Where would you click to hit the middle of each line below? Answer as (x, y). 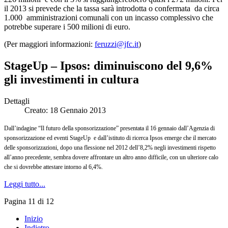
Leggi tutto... (25, 184)
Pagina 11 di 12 (29, 202)
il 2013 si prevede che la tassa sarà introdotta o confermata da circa (112, 9)
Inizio (34, 219)
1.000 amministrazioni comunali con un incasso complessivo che (109, 18)
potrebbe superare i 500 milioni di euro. (67, 27)
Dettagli (17, 101)
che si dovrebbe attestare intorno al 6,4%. (53, 167)
